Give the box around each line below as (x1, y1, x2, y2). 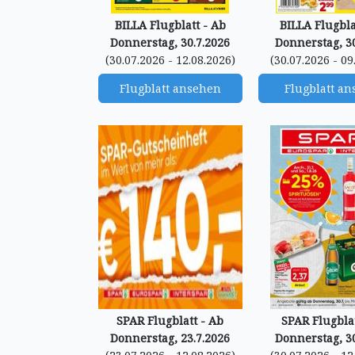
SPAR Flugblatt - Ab (116, 313, 224, 328)
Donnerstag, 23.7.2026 (110, 330, 231, 345)
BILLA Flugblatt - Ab (114, 17, 226, 32)
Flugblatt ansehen (119, 81, 221, 96)
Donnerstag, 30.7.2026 (110, 35, 231, 50)
